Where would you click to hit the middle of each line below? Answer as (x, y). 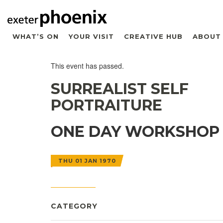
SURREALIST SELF (120, 89)
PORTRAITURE (107, 105)
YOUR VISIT (91, 36)
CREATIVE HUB (153, 36)
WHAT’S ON (36, 36)
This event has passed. (87, 65)
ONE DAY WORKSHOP (135, 131)
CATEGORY (74, 206)
